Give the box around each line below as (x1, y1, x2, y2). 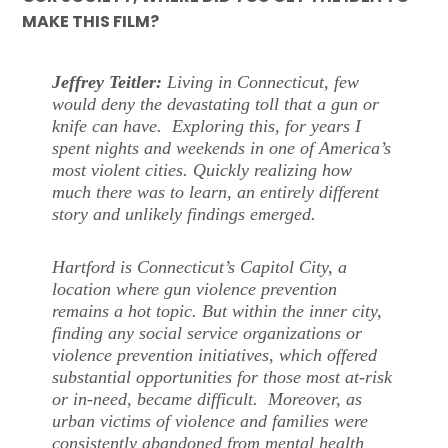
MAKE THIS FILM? (22, 9, 160, 33)
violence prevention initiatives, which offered (52, 345, 378, 366)
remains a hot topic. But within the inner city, (52, 301, 383, 322)
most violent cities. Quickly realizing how (52, 159, 353, 180)
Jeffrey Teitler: (52, 71, 168, 92)
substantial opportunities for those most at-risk (52, 367, 393, 388)
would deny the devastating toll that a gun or (52, 93, 380, 114)
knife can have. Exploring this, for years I (52, 115, 362, 136)
